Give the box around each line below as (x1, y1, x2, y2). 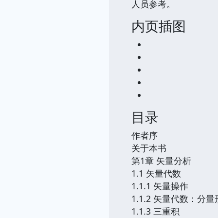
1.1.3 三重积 (131, 205, 180, 217)
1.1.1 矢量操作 (131, 180, 188, 192)
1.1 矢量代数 (131, 167, 181, 179)
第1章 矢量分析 (131, 155, 191, 166)
